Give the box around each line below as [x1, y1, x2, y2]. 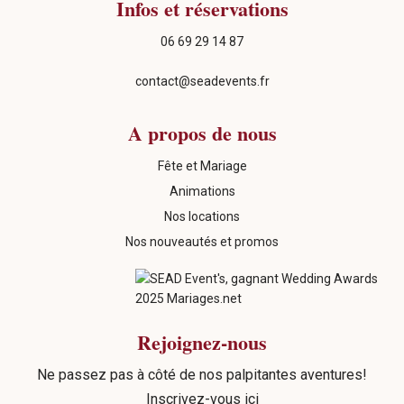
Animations [169, 184, 235, 198]
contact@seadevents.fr [134, 74, 270, 88]
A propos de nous [127, 118, 277, 148]
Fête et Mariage [157, 159, 247, 173]
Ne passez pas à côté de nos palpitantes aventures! [37, 366, 367, 383]
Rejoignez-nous [137, 327, 267, 357]
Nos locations [164, 209, 240, 224]
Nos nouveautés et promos [125, 234, 279, 249]
